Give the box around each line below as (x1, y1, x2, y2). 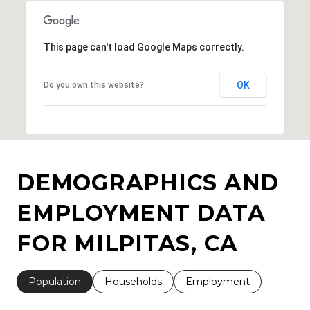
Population (28, 275, 81, 288)
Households (104, 275, 162, 288)
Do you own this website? (43, 80, 144, 90)
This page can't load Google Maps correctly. (43, 41, 244, 53)
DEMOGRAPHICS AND (17, 168, 279, 196)
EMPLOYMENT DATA (17, 199, 266, 226)
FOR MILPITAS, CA (17, 229, 238, 257)
